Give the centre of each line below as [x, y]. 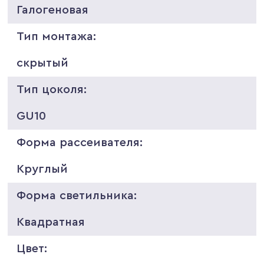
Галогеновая [53, 10]
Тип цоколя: [52, 89]
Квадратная [51, 222]
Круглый [42, 169]
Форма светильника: [77, 195]
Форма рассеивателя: [80, 142]
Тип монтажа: [57, 36]
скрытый [43, 63]
